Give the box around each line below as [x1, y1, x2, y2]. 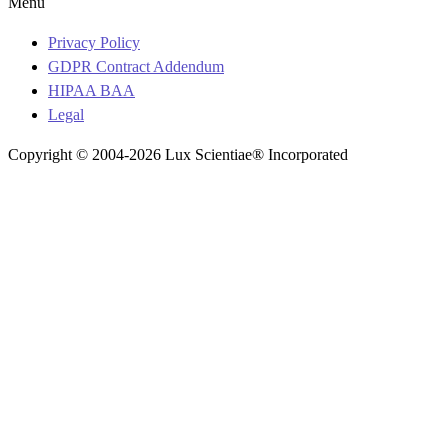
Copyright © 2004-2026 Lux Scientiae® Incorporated [8, 145, 348, 163]
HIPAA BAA [48, 81, 135, 99]
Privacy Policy [48, 33, 140, 51]
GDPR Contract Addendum [48, 57, 224, 75]
